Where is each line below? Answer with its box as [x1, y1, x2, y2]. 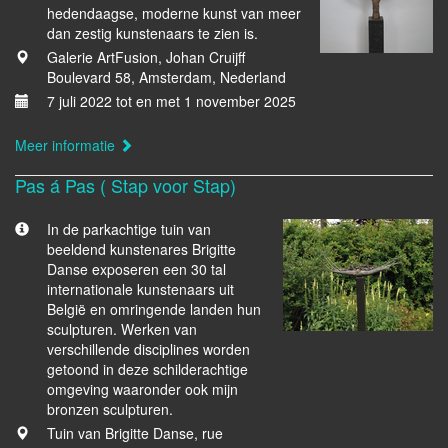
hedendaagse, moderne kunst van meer [47, 3, 301, 23]
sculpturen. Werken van [47, 319, 197, 339]
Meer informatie [15, 135, 119, 155]
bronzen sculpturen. [47, 399, 173, 419]
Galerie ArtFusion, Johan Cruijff [47, 47, 245, 67]
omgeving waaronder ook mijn [47, 379, 238, 399]
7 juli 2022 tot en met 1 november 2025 [47, 91, 296, 111]
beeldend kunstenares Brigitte [47, 239, 236, 259]
